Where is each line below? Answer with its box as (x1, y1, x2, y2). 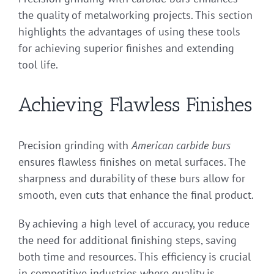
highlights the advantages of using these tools (18, 24, 240, 39)
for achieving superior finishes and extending (18, 41, 234, 56)
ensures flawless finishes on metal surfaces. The (18, 155, 246, 169)
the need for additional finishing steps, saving (18, 233, 237, 248)
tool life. (18, 57, 58, 72)
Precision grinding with (18, 138, 131, 153)
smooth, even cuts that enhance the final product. (18, 188, 254, 202)
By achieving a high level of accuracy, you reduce (18, 217, 250, 231)
